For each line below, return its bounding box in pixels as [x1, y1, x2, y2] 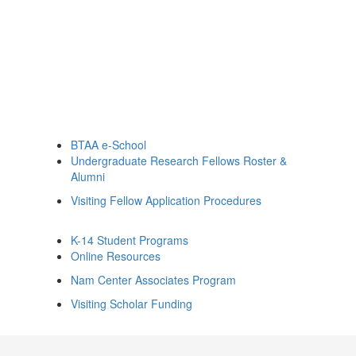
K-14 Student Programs [71, 232, 188, 248]
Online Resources [71, 248, 161, 264]
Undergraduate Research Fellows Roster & [71, 153, 287, 168]
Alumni [71, 168, 105, 184]
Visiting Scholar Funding [71, 296, 192, 311]
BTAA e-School [71, 137, 146, 153]
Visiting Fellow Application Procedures [71, 192, 261, 208]
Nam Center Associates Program [71, 272, 236, 288]
